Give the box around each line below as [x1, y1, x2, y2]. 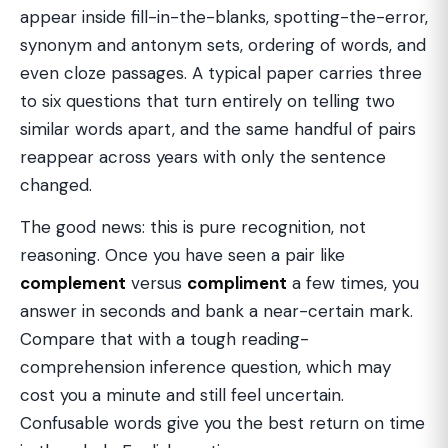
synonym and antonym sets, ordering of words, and [20, 34, 426, 56]
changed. [20, 174, 92, 196]
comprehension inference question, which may [20, 356, 391, 378]
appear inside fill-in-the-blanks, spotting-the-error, [20, 6, 428, 28]
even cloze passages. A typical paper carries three [20, 62, 422, 84]
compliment [187, 272, 287, 294]
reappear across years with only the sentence [20, 146, 386, 168]
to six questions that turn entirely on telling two [20, 90, 395, 112]
